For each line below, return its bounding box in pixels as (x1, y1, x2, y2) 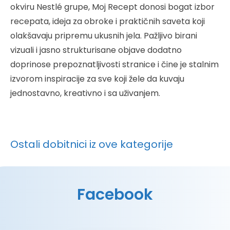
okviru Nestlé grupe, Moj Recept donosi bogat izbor (10, 1, 215, 13)
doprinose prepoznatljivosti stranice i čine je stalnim (10, 59, 219, 71)
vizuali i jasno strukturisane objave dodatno (10, 44, 182, 56)
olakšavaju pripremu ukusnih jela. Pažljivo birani (10, 30, 197, 42)
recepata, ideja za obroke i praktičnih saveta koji (10, 15, 205, 28)
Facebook (77, 184, 153, 206)
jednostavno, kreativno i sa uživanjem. (10, 87, 160, 100)
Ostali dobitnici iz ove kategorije (10, 137, 173, 152)
